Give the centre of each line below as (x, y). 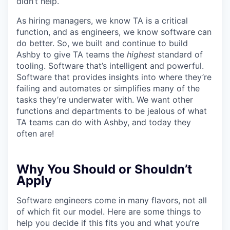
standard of (179, 54)
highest (141, 54)
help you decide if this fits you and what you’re (108, 223)
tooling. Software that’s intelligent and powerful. (110, 66)
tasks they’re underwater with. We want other (105, 100)
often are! (35, 133)
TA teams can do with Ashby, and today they (104, 122)
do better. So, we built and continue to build (102, 43)
